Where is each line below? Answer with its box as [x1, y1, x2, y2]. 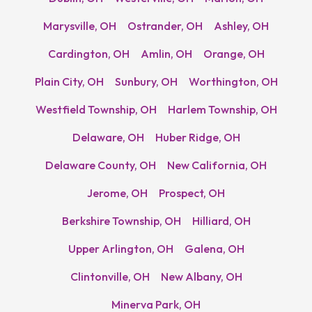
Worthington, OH [188, 74, 278, 88]
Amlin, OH [140, 46, 192, 61]
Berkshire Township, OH [61, 213, 181, 228]
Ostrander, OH [127, 18, 203, 33]
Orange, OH [203, 46, 265, 61]
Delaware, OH [72, 130, 144, 144]
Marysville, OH [43, 18, 116, 33]
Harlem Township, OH [167, 102, 277, 116]
